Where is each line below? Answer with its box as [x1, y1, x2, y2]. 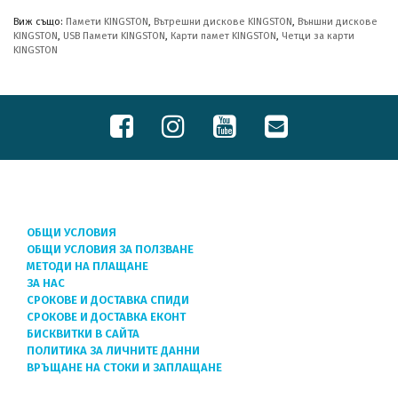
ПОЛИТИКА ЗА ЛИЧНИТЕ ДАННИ [27, 344, 200, 357]
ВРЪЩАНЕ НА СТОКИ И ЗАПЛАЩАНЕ [27, 361, 222, 374]
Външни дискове [298, 15, 378, 28]
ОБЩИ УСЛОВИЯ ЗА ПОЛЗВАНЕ [27, 243, 194, 256]
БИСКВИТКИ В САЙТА [27, 327, 139, 340]
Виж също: [13, 15, 66, 28]
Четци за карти [282, 29, 354, 42]
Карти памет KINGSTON [171, 29, 276, 42]
